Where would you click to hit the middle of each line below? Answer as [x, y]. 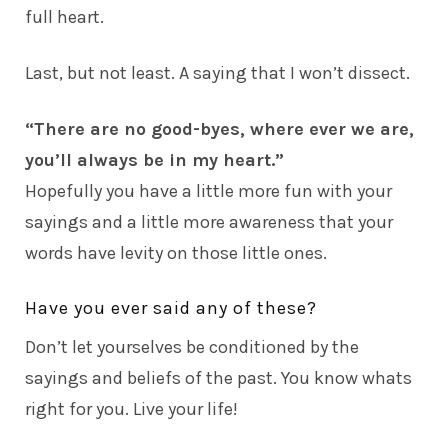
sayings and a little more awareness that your [209, 221]
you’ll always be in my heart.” [154, 159]
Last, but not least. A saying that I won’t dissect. [217, 72]
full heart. [64, 16]
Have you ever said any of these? [171, 307]
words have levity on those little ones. [176, 252]
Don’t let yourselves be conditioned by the [192, 346]
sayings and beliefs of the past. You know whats [218, 377]
